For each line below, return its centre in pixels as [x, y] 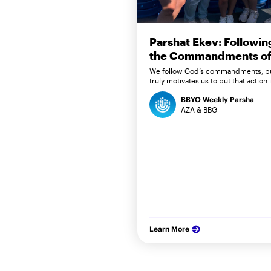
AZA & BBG [199, 109]
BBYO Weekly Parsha [218, 99]
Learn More [170, 229]
